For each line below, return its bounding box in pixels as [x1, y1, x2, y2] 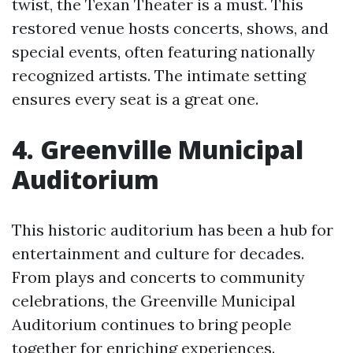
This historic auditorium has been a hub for [12, 220, 333, 240]
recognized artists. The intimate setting [12, 65, 306, 85]
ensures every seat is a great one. [12, 89, 258, 109]
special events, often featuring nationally [12, 42, 315, 61]
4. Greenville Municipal [12, 132, 303, 166]
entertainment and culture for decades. [12, 243, 304, 263]
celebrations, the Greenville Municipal [12, 291, 295, 310]
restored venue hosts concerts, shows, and [12, 18, 329, 38]
